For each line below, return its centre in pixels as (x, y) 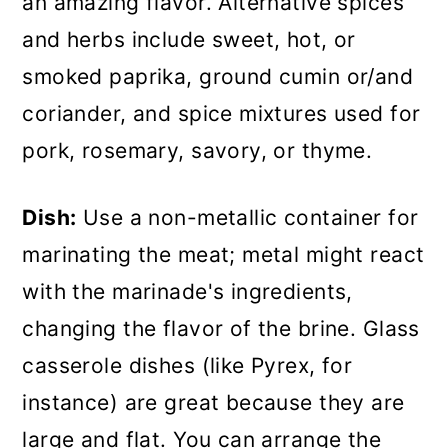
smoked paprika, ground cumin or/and (218, 77)
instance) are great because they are (213, 403)
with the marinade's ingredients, (187, 292)
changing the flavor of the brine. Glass (221, 329)
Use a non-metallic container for (247, 218)
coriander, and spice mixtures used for (221, 114)
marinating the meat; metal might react (223, 255)
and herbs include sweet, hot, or (189, 40)
